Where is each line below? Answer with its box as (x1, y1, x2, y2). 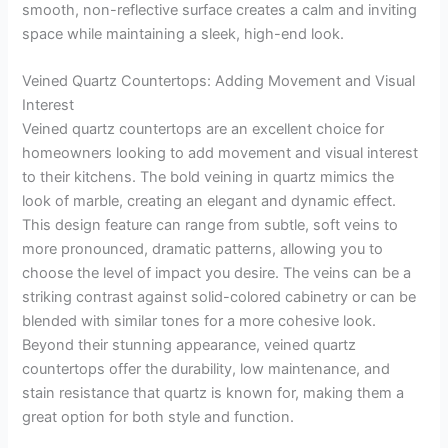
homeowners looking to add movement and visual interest (22, 143, 419, 162)
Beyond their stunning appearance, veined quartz (22, 335, 357, 354)
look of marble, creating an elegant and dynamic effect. (22, 191, 397, 210)
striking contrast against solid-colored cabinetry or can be (22, 287, 417, 306)
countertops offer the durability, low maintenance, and (22, 359, 391, 378)
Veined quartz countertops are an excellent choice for (22, 119, 385, 138)
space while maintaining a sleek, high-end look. (22, 24, 345, 43)
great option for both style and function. (22, 407, 295, 426)
